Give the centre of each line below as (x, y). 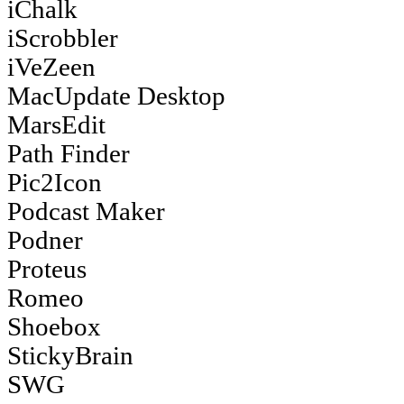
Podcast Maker (86, 211)
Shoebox (54, 326)
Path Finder (69, 153)
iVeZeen (51, 67)
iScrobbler (63, 38)
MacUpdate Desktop (116, 96)
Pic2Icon (55, 182)
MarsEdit (56, 124)
